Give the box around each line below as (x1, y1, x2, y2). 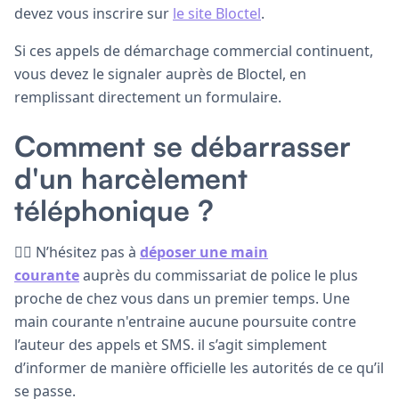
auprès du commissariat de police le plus (79, 265, 358, 285)
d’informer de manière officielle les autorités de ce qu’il (14, 357, 384, 378)
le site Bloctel (173, 3, 261, 23)
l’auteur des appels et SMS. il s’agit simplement (14, 334, 327, 354)
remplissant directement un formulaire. (14, 86, 281, 107)
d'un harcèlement (14, 159, 248, 196)
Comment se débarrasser (14, 127, 351, 164)
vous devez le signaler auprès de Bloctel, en (14, 63, 306, 84)
